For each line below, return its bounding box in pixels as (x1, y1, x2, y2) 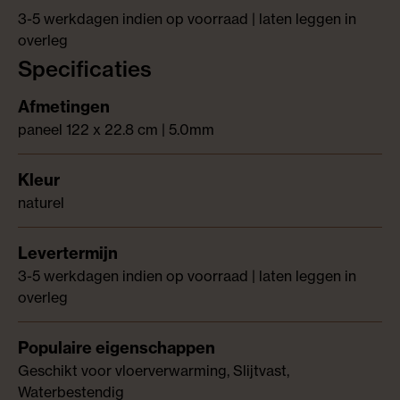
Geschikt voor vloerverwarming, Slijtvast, (18, 362, 289, 379)
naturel (18, 194, 64, 212)
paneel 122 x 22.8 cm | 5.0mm (18, 121, 214, 138)
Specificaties (18, 55, 152, 82)
